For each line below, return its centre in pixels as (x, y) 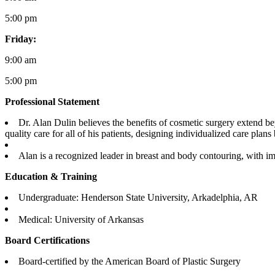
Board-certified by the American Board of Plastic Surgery (130, 261)
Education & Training (51, 176)
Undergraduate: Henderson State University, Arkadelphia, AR (138, 197)
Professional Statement (52, 101)
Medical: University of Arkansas (81, 219)
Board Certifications (47, 240)
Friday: (21, 39)
